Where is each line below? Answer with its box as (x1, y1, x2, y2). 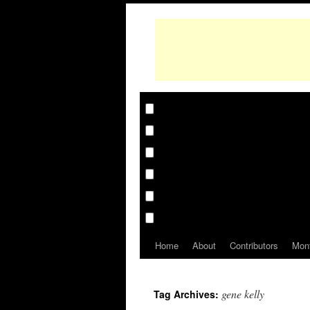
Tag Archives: (154, 287, 221, 301)
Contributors (230, 239, 278, 252)
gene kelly (221, 286, 264, 301)
